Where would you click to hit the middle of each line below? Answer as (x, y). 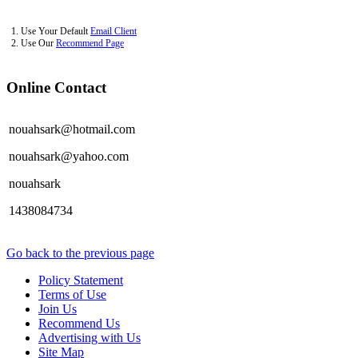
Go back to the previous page (80, 253)
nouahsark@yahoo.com (69, 156)
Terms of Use (72, 294)
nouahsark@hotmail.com (72, 129)
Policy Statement (81, 280)
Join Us (58, 308)
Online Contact (56, 87)
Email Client (113, 32)
